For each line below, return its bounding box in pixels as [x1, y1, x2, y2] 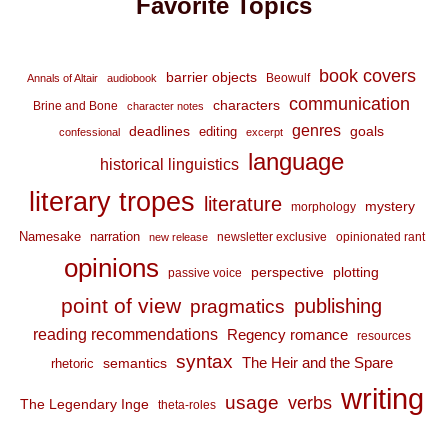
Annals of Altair [27, 72, 98, 84]
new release [148, 231, 208, 243]
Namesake [18, 229, 81, 244]
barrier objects [166, 69, 257, 85]
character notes [127, 100, 204, 112]
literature [203, 193, 282, 215]
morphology [290, 200, 356, 214]
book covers [319, 66, 416, 86]
